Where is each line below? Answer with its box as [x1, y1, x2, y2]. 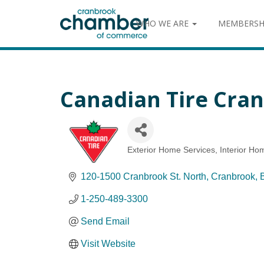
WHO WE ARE [136, 18, 191, 29]
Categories [127, 151, 174, 163]
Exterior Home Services [127, 146, 216, 154]
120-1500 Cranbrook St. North [81, 171, 206, 181]
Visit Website [81, 239, 136, 249]
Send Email [81, 216, 130, 226]
